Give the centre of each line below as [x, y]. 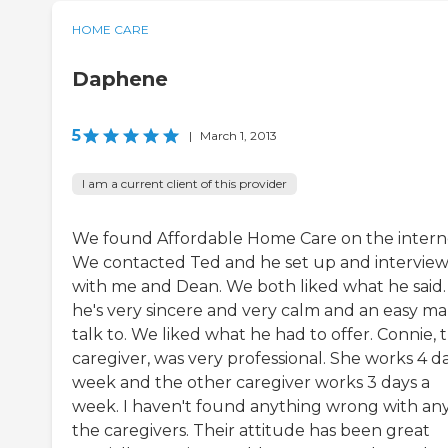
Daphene [120, 79]
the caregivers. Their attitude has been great [251, 431]
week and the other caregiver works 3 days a [251, 383]
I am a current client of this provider [184, 184]
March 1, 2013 [238, 136]
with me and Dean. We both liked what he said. [259, 287]
